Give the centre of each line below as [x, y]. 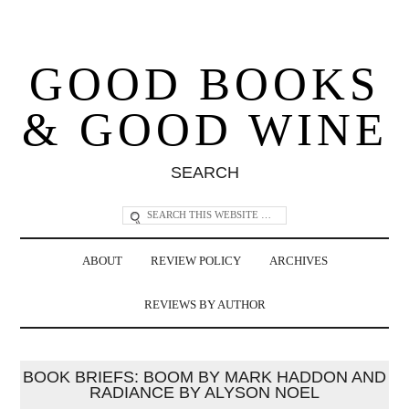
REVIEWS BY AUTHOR [204, 304]
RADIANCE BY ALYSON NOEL [204, 392]
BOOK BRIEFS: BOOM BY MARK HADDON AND [204, 377]
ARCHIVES [298, 261]
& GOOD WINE [204, 129]
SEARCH [204, 172]
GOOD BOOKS [204, 84]
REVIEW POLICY [195, 261]
